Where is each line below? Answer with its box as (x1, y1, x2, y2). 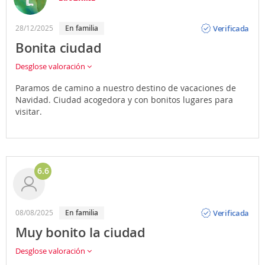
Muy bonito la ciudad (15, 224, 146, 242)
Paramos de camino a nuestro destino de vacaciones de (15, 82, 236, 94)
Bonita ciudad (15, 39, 102, 57)
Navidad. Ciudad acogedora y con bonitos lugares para (15, 94, 233, 106)
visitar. (15, 106, 42, 118)
